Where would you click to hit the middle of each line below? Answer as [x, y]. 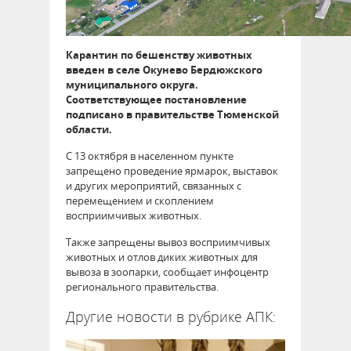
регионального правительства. [142, 287]
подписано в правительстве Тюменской [172, 115]
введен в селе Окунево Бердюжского [164, 70]
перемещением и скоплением [140, 201]
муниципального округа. [132, 85]
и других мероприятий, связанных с [154, 186]
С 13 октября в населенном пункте [150, 156]
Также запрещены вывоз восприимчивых [168, 242]
